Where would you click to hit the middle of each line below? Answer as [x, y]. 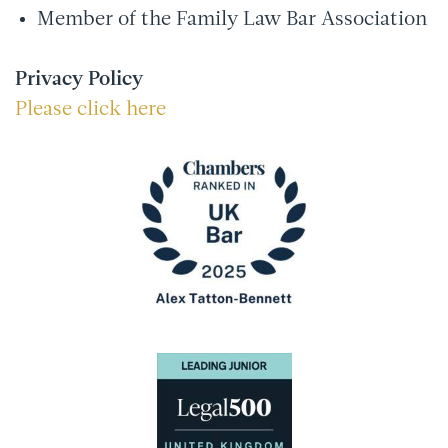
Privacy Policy [79, 80]
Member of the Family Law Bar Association [232, 20]
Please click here [93, 110]
